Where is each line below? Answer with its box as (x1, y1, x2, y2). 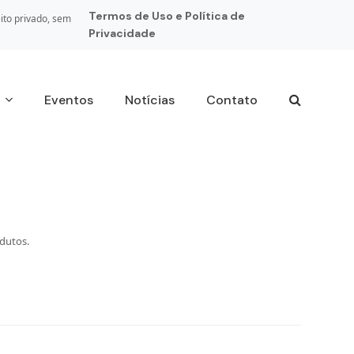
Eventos (43, 92, 93, 108)
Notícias (124, 92, 175, 108)
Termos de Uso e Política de (88, 9, 245, 23)
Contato (205, 92, 258, 108)
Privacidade (88, 26, 156, 40)
